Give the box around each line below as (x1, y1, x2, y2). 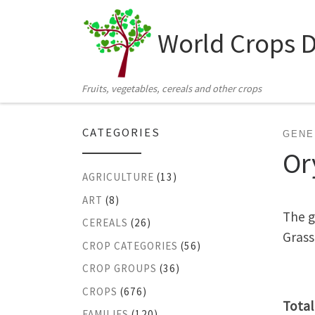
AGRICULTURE (82, 170, 154, 184)
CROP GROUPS (82, 262, 157, 276)
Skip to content (19, 13, 94, 27)
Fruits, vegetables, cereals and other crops (82, 82, 262, 95)
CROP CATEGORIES (82, 238, 178, 252)
